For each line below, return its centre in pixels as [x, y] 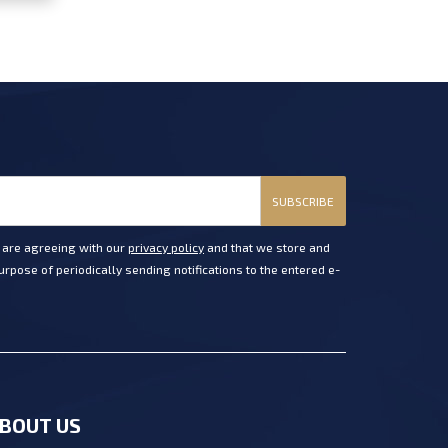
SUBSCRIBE [303, 200]
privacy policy [166, 247]
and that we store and [267, 247]
